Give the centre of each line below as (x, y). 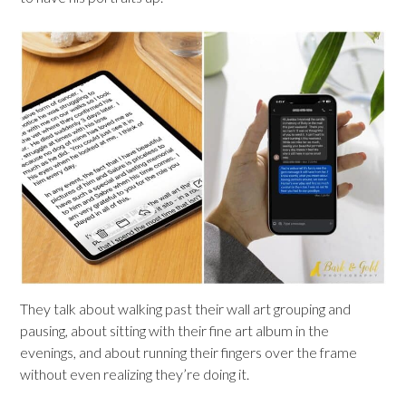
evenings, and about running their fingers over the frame (188, 352)
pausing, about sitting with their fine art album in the (174, 330)
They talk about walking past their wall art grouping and (185, 308)
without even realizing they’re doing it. (135, 373)
